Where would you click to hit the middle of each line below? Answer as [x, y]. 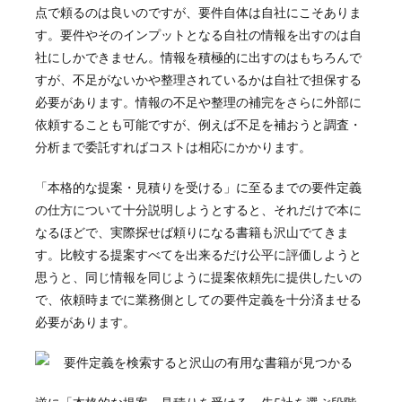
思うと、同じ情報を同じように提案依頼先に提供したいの [198, 276]
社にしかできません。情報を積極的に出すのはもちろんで [198, 57]
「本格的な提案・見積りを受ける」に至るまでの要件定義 [198, 187]
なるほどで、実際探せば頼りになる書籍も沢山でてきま [192, 232]
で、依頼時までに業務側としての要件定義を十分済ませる [198, 299]
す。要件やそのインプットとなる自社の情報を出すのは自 [198, 34]
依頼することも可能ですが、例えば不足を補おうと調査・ [198, 124]
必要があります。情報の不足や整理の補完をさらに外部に [198, 101]
